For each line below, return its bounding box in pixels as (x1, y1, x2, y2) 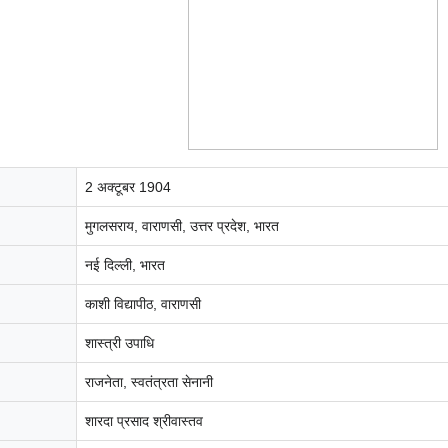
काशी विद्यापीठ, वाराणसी (85, 296, 201, 313)
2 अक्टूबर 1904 (85, 179, 171, 196)
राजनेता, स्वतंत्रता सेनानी (85, 374, 213, 391)
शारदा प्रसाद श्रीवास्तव (85, 413, 203, 430)
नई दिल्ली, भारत (85, 257, 165, 274)
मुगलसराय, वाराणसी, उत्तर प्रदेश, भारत (85, 218, 279, 235)
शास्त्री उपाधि (85, 335, 154, 352)
